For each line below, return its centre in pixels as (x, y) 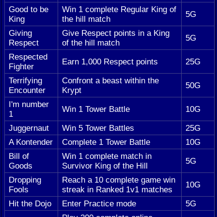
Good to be (29, 9)
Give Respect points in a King (116, 33)
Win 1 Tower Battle (96, 109)
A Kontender (31, 142)
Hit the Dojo (30, 203)
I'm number (29, 104)
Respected (28, 56)
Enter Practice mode (99, 203)
